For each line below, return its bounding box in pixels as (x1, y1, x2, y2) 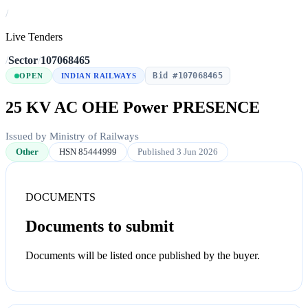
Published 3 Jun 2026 (137, 146, 218, 157)
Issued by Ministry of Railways (5, 131, 139, 142)
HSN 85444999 (59, 146, 117, 157)
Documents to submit (25, 217, 174, 236)
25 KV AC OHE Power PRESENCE (5, 98, 260, 117)
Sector (8, 54, 38, 67)
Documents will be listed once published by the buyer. (25, 249, 260, 261)
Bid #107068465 (153, 71, 223, 81)
